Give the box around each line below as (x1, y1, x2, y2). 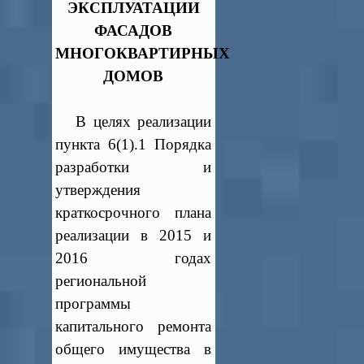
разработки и (55, 158, 211, 175)
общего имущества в (55, 340, 211, 357)
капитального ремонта (55, 318, 211, 335)
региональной (55, 272, 147, 289)
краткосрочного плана (55, 204, 211, 221)
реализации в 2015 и (55, 227, 211, 244)
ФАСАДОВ (94, 22, 172, 39)
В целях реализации (55, 113, 211, 130)
